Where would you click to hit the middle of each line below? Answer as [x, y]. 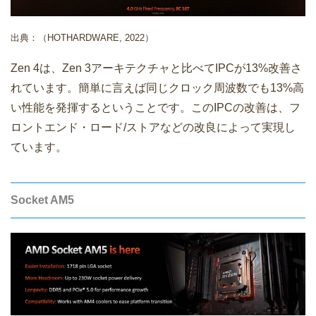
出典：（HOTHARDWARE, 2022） [82, 37]
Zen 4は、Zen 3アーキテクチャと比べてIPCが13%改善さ [156, 68]
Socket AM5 [42, 200]
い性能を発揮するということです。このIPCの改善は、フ [156, 107]
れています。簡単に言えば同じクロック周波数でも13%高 [157, 87]
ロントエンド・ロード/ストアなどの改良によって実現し [153, 127]
